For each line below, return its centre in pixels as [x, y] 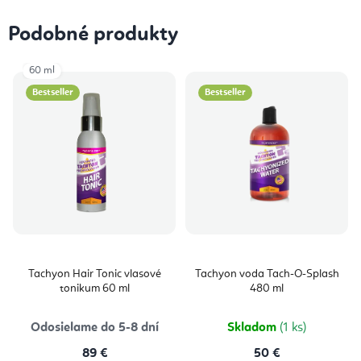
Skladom [253, 328]
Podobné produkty [93, 35]
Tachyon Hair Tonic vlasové [94, 274]
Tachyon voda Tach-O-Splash [267, 274]
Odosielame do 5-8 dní [94, 328]
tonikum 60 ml [94, 289]
